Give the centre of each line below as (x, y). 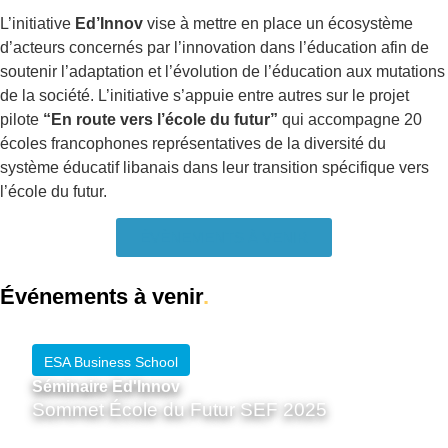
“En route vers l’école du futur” (160, 119)
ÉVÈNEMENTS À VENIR (224, 238)
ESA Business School (111, 362)
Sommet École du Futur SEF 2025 (179, 410)
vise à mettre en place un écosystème (278, 23)
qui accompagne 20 (350, 119)
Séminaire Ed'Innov (106, 387)
